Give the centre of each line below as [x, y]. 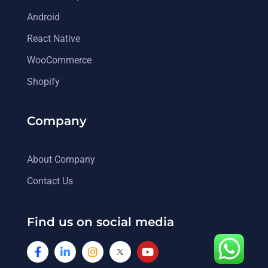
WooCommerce [59, 60]
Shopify [43, 81]
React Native [54, 38]
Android [43, 17]
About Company [61, 159]
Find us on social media [100, 222]
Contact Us [50, 181]
